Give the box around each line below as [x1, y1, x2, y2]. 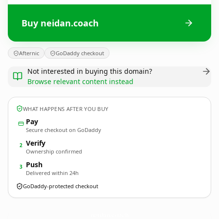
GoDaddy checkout [56, 49, 104, 57]
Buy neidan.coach [22, 17, 99, 29]
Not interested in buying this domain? [27, 66, 152, 76]
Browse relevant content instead [27, 77, 133, 86]
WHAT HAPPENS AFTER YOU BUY [23, 105, 109, 112]
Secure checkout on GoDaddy [26, 126, 101, 133]
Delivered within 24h [26, 169, 79, 176]
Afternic [19, 49, 39, 57]
